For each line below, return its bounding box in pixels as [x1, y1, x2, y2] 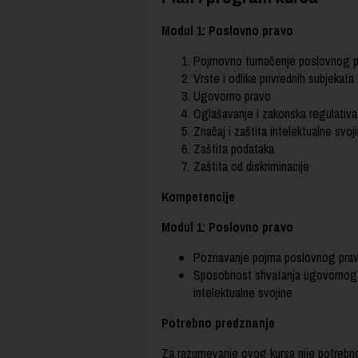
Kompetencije [161, 187, 235, 205]
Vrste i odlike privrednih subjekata [193, 69, 354, 87]
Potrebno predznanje [161, 313, 275, 332]
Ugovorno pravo [193, 86, 271, 105]
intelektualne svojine [193, 283, 292, 301]
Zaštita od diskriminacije [193, 157, 309, 175]
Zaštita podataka [193, 139, 274, 157]
